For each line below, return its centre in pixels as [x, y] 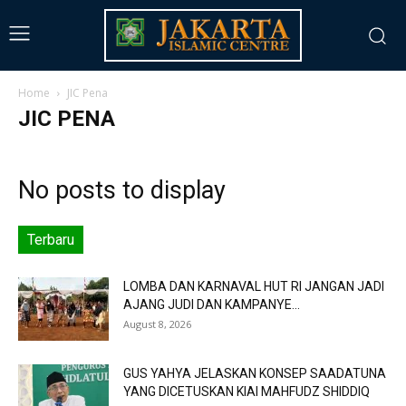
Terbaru [51, 239]
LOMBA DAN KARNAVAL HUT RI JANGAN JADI [254, 286]
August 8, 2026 [157, 324]
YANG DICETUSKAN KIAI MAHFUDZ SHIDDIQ [246, 391]
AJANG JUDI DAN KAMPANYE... [212, 304]
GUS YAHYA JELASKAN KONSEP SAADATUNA [255, 373]
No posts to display [122, 190]
